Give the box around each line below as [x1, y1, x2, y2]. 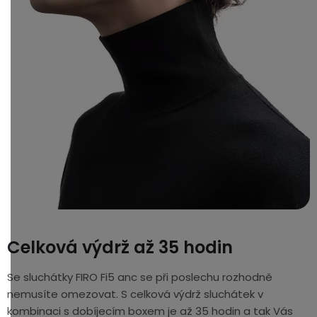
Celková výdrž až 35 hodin [7, 235, 233, 259]
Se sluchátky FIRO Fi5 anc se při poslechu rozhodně [7, 269, 272, 284]
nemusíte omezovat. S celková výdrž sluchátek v [7, 286, 263, 301]
